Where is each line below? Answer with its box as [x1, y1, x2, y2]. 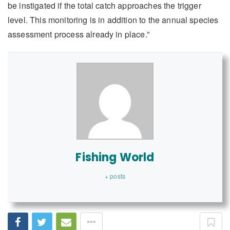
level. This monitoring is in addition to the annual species [8, 14, 219, 26]
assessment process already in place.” [8, 28, 149, 41]
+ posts [104, 171, 126, 181]
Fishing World [75, 149, 155, 166]
